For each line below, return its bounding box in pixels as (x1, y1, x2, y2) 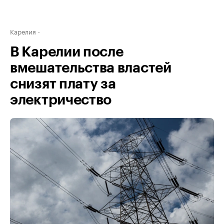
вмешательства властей (10, 61, 171, 75)
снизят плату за (10, 77, 116, 91)
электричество (10, 93, 112, 107)
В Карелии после (10, 45, 123, 59)
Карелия (10, 26, 36, 36)
